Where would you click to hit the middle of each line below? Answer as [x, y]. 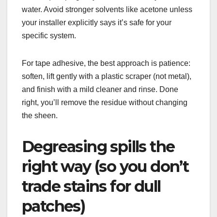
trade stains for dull [91, 186]
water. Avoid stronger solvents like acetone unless [107, 10]
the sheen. [40, 116]
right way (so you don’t [105, 167]
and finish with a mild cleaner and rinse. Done [100, 90]
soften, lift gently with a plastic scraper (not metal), [107, 77]
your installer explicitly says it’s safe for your [97, 23]
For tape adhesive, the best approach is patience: [106, 63]
